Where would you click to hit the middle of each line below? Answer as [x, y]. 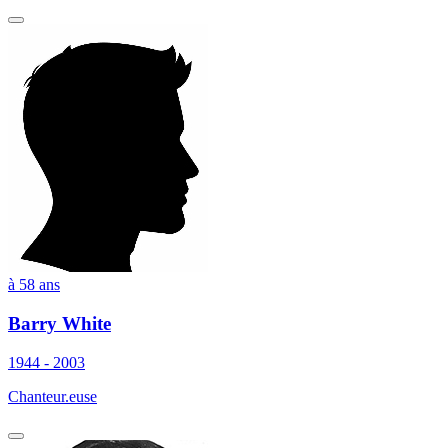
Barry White [59, 324]
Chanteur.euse [52, 396]
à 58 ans [34, 285]
